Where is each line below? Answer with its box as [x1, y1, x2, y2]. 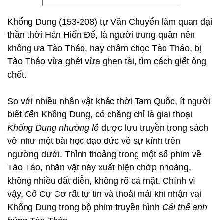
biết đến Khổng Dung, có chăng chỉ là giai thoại [7, 110, 192, 119]
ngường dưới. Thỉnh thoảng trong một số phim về [7, 149, 201, 159]
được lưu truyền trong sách [99, 123, 208, 133]
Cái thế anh [162, 202, 207, 212]
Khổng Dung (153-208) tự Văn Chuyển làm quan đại [7, 17, 212, 27]
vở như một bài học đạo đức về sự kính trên [7, 136, 180, 146]
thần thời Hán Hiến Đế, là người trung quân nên [7, 30, 195, 40]
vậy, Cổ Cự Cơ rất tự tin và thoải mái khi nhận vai [7, 189, 201, 199]
